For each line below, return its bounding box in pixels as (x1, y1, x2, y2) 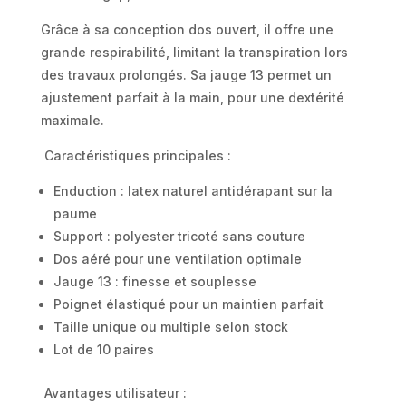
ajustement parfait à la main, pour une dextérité (40, 89, 344, 105)
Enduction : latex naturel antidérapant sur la (53, 182, 333, 198)
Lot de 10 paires (53, 341, 154, 357)
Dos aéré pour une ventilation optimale (53, 250, 302, 266)
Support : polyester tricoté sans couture (53, 227, 305, 244)
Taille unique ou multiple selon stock (53, 318, 288, 334)
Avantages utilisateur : (40, 384, 187, 401)
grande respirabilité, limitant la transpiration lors (40, 43, 348, 60)
